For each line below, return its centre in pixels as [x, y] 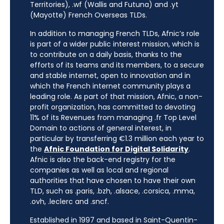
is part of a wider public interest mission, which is [115, 44]
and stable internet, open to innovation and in [110, 76]
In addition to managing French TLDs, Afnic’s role [115, 34]
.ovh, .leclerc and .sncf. [69, 202]
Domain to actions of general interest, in [101, 128]
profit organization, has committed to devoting [113, 107]
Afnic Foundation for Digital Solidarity [116, 149]
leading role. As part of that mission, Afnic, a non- [116, 97]
